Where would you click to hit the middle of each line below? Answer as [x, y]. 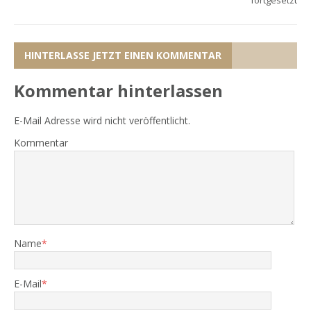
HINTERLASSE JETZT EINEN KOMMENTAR [123, 56]
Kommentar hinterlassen [118, 91]
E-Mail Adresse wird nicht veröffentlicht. [102, 121]
